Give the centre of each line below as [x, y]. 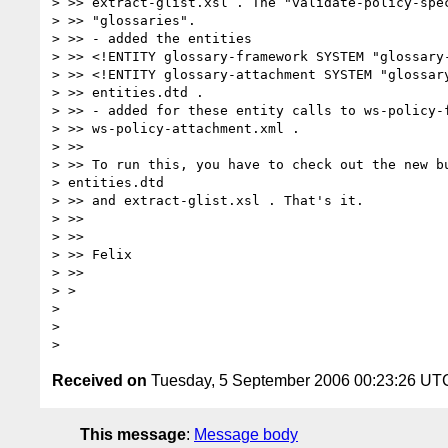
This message [133, 434]
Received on [99, 380]
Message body [246, 434]
